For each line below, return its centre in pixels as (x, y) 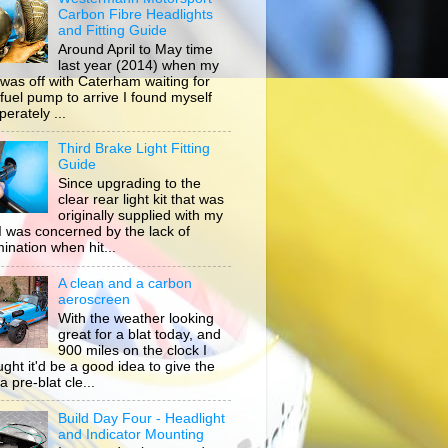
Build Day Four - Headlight (142, 418)
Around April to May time (136, 49)
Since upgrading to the (130, 184)
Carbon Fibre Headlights (136, 14)
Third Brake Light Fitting (134, 149)
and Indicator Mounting (131, 434)
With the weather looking (136, 318)
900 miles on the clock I (133, 350)
